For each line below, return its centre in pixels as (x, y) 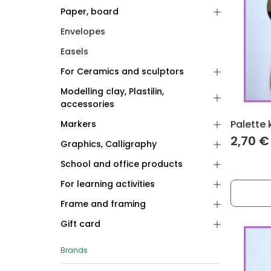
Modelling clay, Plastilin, (112, 91)
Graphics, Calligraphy (109, 144)
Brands (74, 250)
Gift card (80, 224)
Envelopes (83, 31)
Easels (74, 51)
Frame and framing (103, 204)
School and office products (122, 164)
